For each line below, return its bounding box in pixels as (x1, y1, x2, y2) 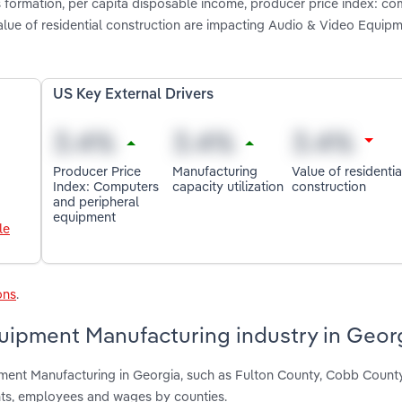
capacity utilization (172, 177, 284, 195)
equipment (53, 207, 117, 225)
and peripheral (53, 192, 140, 210)
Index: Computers (53, 177, 160, 195)
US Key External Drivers (53, 88, 214, 103)
